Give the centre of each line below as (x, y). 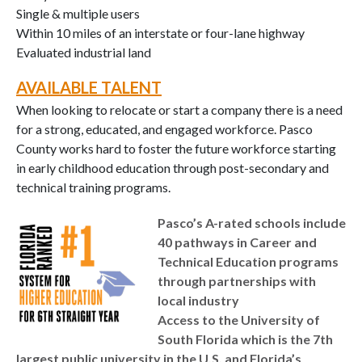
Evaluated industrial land (84, 52)
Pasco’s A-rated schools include (252, 222)
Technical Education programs (248, 261)
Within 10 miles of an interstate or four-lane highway (160, 32)
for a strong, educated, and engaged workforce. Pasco (164, 128)
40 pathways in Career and (237, 242)
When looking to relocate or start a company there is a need (179, 109)
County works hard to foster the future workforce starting (176, 148)
